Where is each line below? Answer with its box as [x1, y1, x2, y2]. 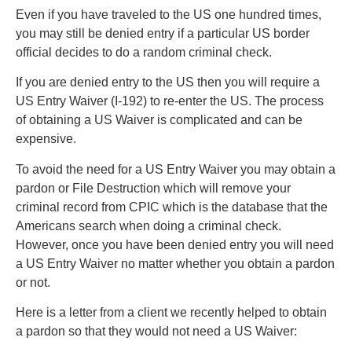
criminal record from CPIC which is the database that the [16, 200, 328, 214]
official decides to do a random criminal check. [16, 45, 272, 59]
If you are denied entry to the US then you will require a [16, 75, 320, 90]
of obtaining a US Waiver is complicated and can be [16, 113, 302, 127]
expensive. [16, 132, 76, 146]
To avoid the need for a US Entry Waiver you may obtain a [16, 162, 335, 176]
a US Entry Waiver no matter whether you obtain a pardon [16, 256, 335, 270]
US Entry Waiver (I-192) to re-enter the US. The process [16, 94, 324, 108]
